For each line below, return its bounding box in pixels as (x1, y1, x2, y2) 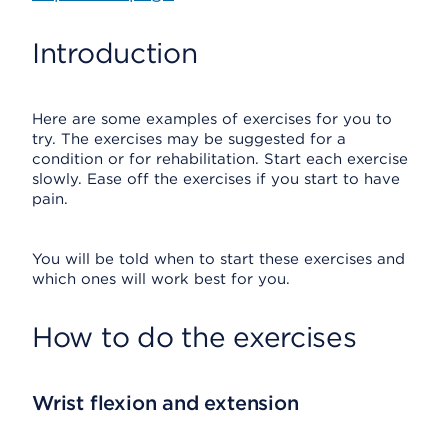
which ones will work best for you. (32, 270, 290, 288)
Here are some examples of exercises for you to (32, 110, 392, 128)
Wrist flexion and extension (32, 391, 299, 415)
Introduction (32, 36, 198, 70)
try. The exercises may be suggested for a (32, 130, 346, 148)
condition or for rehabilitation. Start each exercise (32, 150, 408, 168)
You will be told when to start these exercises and (32, 250, 405, 268)
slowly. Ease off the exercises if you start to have (32, 170, 400, 188)
